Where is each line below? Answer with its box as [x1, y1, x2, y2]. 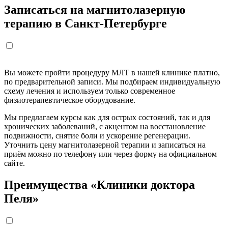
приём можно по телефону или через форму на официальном [4, 149, 217, 158]
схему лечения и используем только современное [4, 86, 175, 95]
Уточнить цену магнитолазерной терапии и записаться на [4, 140, 206, 149]
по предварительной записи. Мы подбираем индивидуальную [4, 77, 220, 86]
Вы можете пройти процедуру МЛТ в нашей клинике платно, [4, 68, 220, 77]
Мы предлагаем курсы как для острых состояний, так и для [4, 112, 210, 122]
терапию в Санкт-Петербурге [4, 17, 167, 31]
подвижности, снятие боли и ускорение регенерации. [4, 131, 190, 140]
